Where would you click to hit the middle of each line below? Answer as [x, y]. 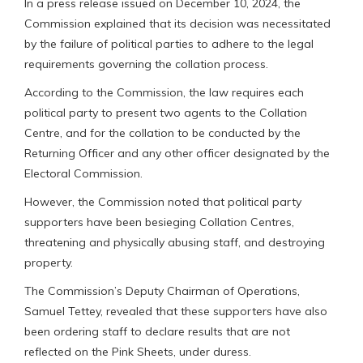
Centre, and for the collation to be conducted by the [162, 132]
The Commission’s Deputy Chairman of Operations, [162, 290]
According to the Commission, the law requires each [164, 92]
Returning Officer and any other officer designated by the [177, 153]
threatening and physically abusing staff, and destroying [175, 242]
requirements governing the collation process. [146, 64]
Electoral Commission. [83, 173]
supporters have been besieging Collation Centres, [159, 222]
